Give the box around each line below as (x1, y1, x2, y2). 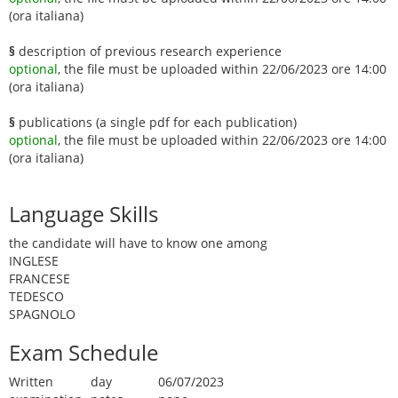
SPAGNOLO (9, 306, 76, 322)
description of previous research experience (15, 43, 282, 60)
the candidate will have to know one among (9, 235, 267, 251)
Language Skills (9, 199, 158, 228)
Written (9, 373, 53, 390)
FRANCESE (9, 270, 70, 287)
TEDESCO (9, 288, 64, 305)
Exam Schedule (9, 338, 158, 367)
